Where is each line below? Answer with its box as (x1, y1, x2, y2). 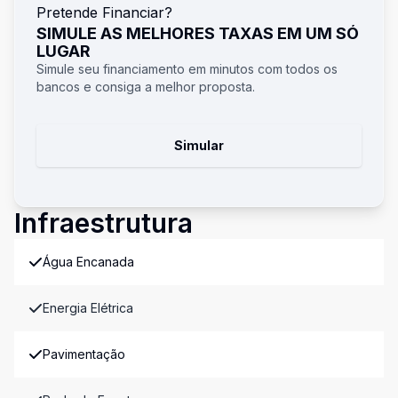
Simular (174, 138, 224, 153)
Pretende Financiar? (36, 4, 172, 21)
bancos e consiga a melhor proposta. (36, 79, 255, 94)
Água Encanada (43, 254, 134, 269)
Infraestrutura (14, 207, 193, 239)
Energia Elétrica (43, 300, 133, 315)
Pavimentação (43, 346, 125, 362)
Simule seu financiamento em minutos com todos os (36, 61, 338, 76)
